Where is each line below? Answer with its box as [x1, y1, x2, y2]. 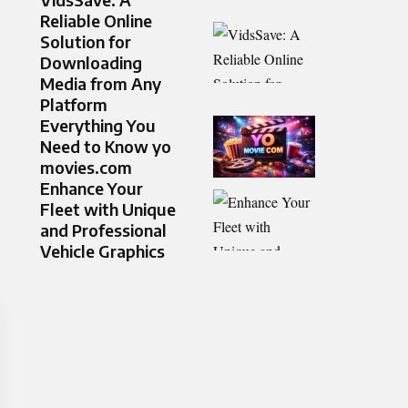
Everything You [40, 115, 156, 137]
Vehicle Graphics [40, 240, 165, 262]
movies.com [40, 157, 132, 178]
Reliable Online [40, 10, 152, 32]
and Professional [40, 219, 167, 241]
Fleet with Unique [40, 199, 176, 220]
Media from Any [40, 73, 161, 95]
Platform [40, 94, 107, 116]
